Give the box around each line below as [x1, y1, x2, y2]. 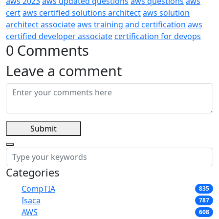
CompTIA [22, 183, 55, 194]
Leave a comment [6, 61, 122, 80]
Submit [30, 123, 57, 134]
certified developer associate [6, 30, 112, 42]
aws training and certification [77, 19, 186, 30]
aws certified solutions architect [22, 7, 141, 18]
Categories [6, 165, 59, 179]
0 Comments [6, 40, 89, 60]
